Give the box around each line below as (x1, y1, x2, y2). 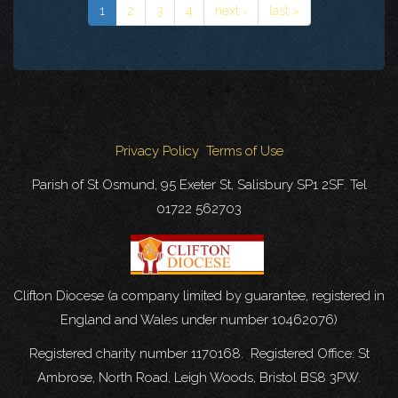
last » (268, 2, 299, 18)
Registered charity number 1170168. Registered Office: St (28, 346, 370, 362)
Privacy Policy (115, 142, 199, 159)
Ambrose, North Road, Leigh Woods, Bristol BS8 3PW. (37, 370, 361, 386)
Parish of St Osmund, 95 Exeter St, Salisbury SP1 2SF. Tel (31, 176, 367, 193)
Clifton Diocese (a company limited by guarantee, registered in (13, 288, 385, 305)
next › (214, 2, 247, 18)
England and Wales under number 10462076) (60, 312, 338, 329)
